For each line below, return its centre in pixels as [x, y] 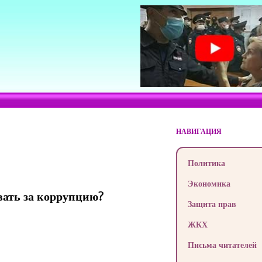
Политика [206, 163]
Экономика [209, 183]
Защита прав [212, 204]
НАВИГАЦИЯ [199, 131]
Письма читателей [222, 245]
